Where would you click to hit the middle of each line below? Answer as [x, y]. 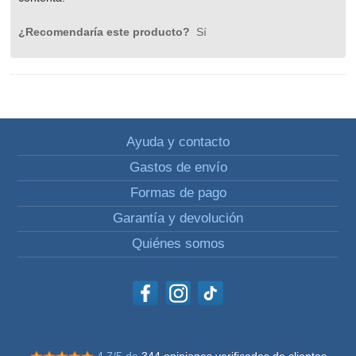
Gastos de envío [178, 168]
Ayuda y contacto [178, 142]
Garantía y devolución [178, 219]
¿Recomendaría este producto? [106, 32]
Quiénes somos [178, 244]
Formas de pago [178, 193]
